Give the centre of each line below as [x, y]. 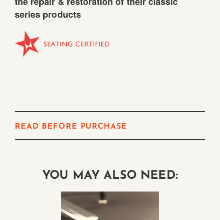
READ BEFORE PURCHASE [71, 127]
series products [48, 14]
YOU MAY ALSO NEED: [110, 176]
